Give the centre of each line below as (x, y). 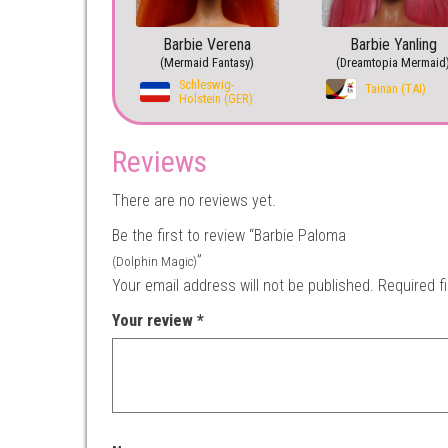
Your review (154, 321)
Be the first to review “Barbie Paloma (229, 236)
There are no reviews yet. (194, 201)
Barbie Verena (207, 45)
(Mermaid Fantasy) (207, 63)
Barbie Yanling (393, 45)
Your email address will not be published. (243, 286)
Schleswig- (206, 85)
